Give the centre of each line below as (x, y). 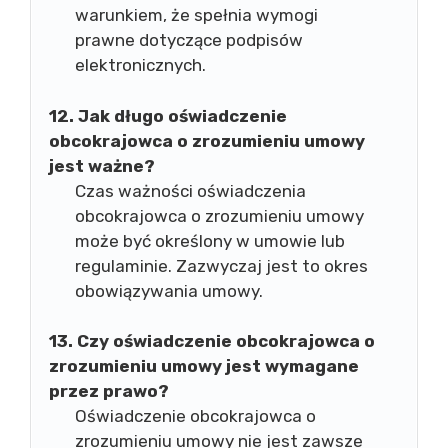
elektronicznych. (140, 65)
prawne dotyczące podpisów (188, 40)
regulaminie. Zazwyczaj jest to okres (221, 265)
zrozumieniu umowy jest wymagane (204, 366)
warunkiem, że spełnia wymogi (196, 15)
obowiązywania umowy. (168, 290)
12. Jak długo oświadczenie (168, 115)
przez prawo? (109, 391)
